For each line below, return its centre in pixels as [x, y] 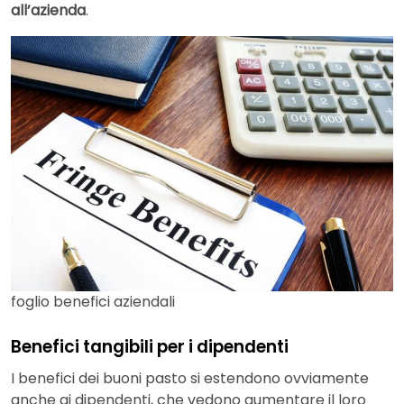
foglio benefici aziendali [93, 301]
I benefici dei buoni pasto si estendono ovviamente [190, 379]
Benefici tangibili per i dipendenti [150, 346]
